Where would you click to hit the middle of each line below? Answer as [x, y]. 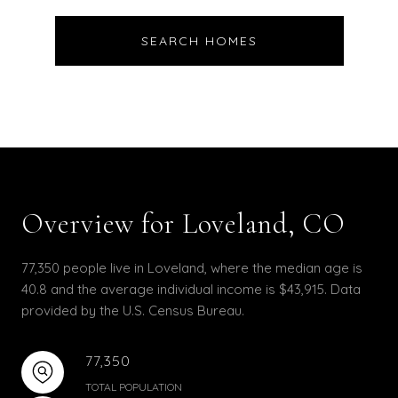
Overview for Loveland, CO [183, 223]
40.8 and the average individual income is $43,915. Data [191, 289]
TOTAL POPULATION [134, 386]
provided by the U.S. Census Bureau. [133, 310]
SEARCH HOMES [199, 40]
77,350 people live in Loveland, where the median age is [192, 267]
